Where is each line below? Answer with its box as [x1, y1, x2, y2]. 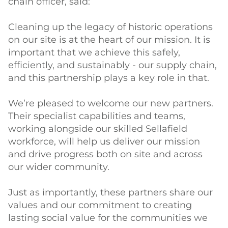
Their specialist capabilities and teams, [8, 110, 185, 122]
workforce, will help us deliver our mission [8, 136, 200, 147]
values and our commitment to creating [8, 199, 192, 211]
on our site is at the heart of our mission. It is [8, 34, 210, 45]
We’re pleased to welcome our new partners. [8, 98, 213, 109]
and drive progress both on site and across [8, 149, 203, 160]
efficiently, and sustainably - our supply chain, [8, 60, 217, 71]
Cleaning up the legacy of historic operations [8, 21, 213, 33]
